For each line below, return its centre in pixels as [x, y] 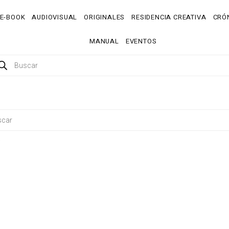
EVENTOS [141, 41]
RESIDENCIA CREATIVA [169, 17]
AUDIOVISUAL [55, 17]
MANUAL [104, 41]
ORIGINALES [105, 17]
